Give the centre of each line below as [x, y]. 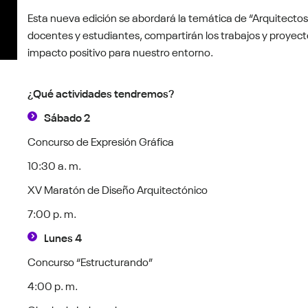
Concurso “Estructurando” [90, 261]
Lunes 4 [63, 237]
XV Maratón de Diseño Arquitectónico [118, 189]
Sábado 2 [67, 117]
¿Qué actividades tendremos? [101, 92]
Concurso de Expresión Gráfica [101, 141]
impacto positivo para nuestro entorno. [121, 51]
